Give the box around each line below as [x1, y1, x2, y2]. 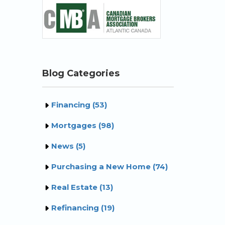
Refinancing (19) [51, 202, 115, 212]
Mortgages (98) [51, 120, 114, 130]
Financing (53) [51, 99, 107, 109]
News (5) [51, 141, 85, 151]
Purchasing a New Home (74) [51, 161, 168, 171]
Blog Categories [42, 67, 120, 79]
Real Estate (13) [51, 182, 113, 192]
